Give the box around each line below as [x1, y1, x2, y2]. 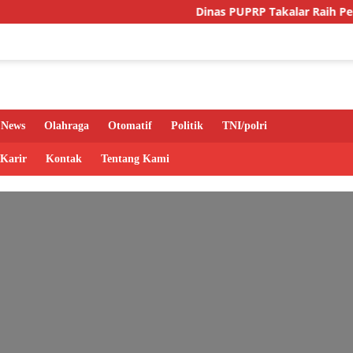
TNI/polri [222, 120, 267, 132]
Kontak [46, 153, 82, 165]
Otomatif [108, 120, 152, 132]
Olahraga [44, 120, 89, 132]
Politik [171, 120, 203, 132]
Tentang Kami [101, 153, 169, 165]
